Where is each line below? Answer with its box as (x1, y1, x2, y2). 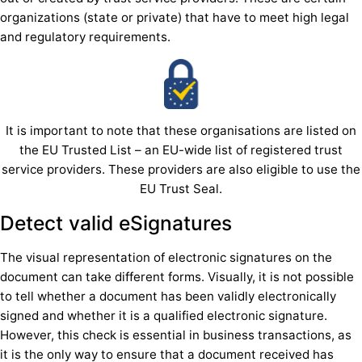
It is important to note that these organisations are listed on (6, 122, 356, 138)
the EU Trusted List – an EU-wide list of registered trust (19, 141, 343, 158)
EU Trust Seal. (140, 180, 222, 196)
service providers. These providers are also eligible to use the (2, 161, 360, 177)
